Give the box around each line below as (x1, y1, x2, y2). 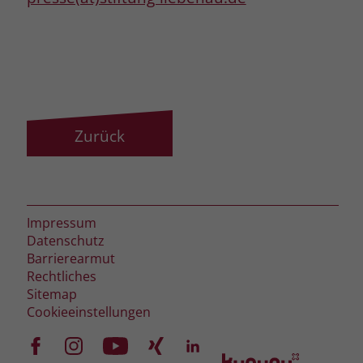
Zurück (74, 126, 125, 146)
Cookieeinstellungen (26, 303, 151, 321)
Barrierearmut (26, 250, 115, 267)
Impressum (26, 214, 96, 232)
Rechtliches (26, 267, 96, 285)
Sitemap (26, 285, 77, 303)
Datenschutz (26, 232, 105, 250)
